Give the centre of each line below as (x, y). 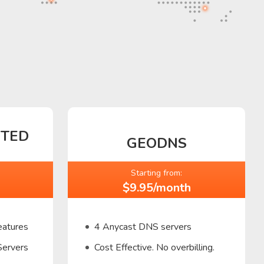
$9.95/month (156, 188)
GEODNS (156, 143)
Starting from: (157, 173)
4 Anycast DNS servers (143, 227)
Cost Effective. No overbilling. (155, 247)
